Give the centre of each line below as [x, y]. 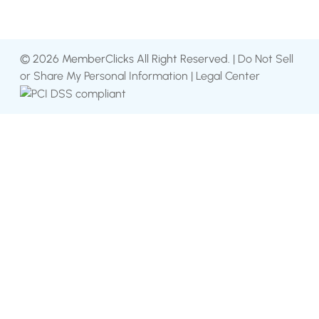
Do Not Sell [266, 59]
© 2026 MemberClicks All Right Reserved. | [129, 59]
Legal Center [228, 76]
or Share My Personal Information [104, 76]
